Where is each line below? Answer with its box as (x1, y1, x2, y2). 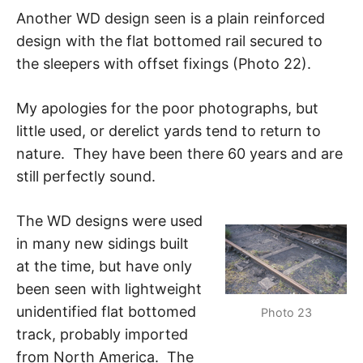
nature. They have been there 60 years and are (16, 144, 343, 162)
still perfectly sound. (16, 167, 156, 185)
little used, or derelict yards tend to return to (16, 122, 321, 139)
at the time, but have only (16, 257, 192, 275)
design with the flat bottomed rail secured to (16, 32, 322, 49)
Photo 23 (260, 305, 312, 320)
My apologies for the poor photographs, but (16, 99, 318, 117)
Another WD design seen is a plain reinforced (16, 9, 325, 27)
